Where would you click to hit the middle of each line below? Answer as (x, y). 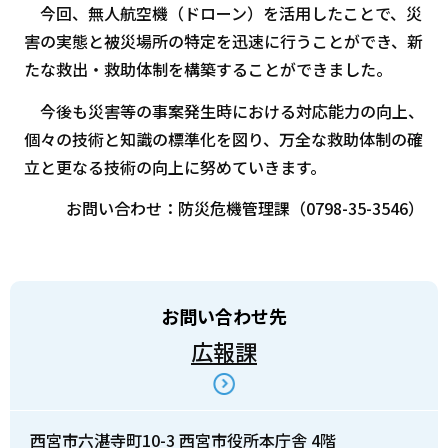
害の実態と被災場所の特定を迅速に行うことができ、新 (223, 41)
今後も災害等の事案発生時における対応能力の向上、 (223, 110)
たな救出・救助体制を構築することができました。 (207, 69)
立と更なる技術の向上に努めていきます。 (174, 166)
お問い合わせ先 (224, 315)
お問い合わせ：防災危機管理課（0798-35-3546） (245, 208)
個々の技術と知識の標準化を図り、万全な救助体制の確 (223, 138)
